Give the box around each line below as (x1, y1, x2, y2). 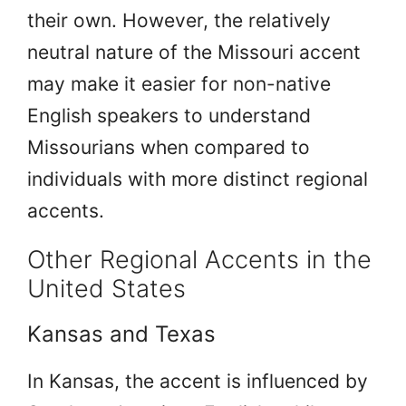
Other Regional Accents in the (27, 244, 372, 275)
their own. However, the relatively (27, 8, 331, 32)
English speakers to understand (27, 103, 311, 127)
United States (27, 273, 186, 304)
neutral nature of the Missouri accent (27, 40, 361, 63)
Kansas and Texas (27, 320, 216, 347)
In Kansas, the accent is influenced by (27, 369, 368, 392)
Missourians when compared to (27, 135, 310, 159)
